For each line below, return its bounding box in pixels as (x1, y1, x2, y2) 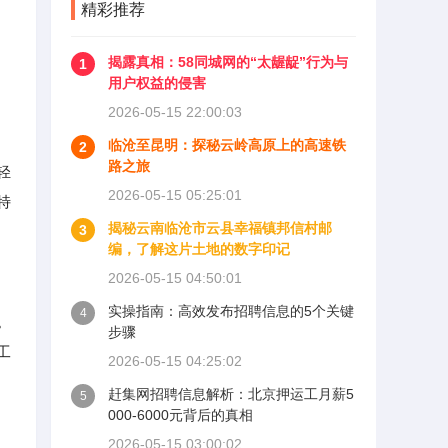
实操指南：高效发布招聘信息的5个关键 (108, 303, 354, 319)
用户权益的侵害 (108, 75, 206, 91)
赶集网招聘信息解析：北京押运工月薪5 (108, 386, 354, 402)
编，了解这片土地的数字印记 (108, 241, 290, 257)
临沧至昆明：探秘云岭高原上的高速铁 (108, 137, 346, 153)
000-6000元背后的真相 (108, 407, 253, 423)
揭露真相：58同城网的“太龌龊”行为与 (108, 54, 348, 70)
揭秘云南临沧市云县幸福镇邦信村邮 (108, 220, 332, 236)
